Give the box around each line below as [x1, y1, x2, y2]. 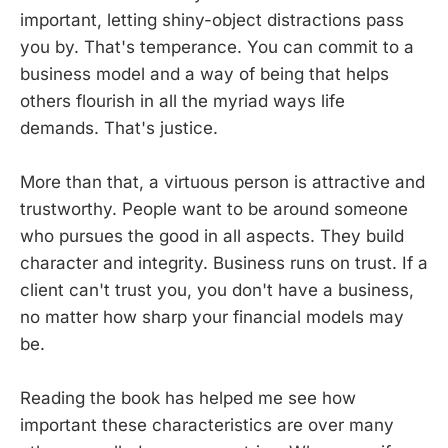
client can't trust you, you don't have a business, [20, 279, 414, 300]
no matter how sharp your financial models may [20, 306, 404, 327]
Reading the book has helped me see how [20, 387, 356, 408]
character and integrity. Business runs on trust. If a [20, 252, 428, 273]
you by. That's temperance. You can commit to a [20, 36, 414, 57]
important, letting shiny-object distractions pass [20, 9, 404, 30]
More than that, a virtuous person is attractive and [20, 171, 425, 192]
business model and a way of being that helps [20, 63, 389, 84]
